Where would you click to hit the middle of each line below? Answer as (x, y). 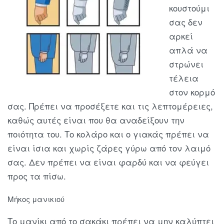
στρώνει (186, 64)
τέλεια (184, 78)
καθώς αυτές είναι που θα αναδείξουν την (96, 120)
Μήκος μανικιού (36, 199)
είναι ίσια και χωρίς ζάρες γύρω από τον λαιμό (109, 148)
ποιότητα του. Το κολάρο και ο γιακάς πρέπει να (108, 134)
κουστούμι (189, 8)
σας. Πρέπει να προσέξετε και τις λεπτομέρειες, (110, 106)
